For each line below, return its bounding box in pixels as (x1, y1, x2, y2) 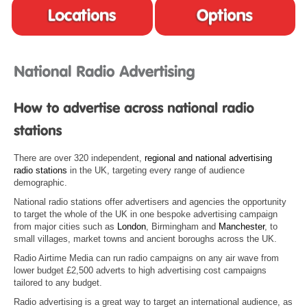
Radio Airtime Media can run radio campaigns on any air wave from (14, 253, 279, 264)
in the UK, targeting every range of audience (67, 165, 245, 176)
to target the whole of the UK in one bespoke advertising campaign (14, 209, 278, 220)
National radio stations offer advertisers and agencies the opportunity (14, 197, 286, 208)
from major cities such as (14, 221, 117, 232)
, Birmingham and (146, 221, 219, 232)
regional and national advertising (145, 153, 272, 164)
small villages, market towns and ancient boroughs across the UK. (14, 234, 277, 245)
